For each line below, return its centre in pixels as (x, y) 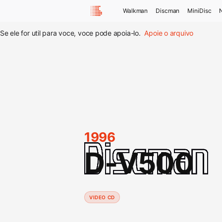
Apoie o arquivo (169, 33)
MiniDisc (199, 11)
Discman (168, 11)
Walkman (136, 11)
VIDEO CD (102, 197)
